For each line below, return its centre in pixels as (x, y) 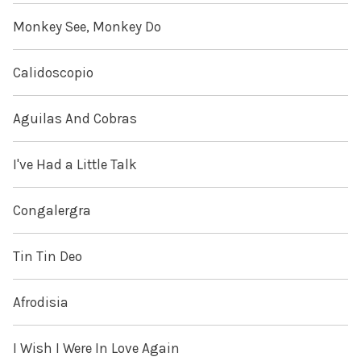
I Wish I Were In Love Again (96, 349)
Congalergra (52, 211)
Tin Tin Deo (48, 257)
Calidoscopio (53, 73)
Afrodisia (41, 303)
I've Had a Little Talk (75, 165)
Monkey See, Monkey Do (87, 27)
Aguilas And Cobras (75, 119)
